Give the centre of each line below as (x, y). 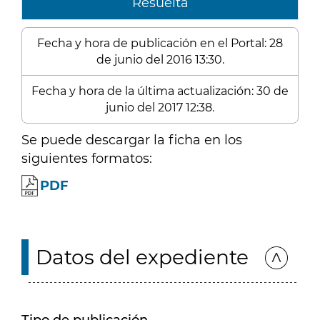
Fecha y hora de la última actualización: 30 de (160, 91)
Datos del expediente (142, 257)
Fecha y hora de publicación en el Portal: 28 (160, 43)
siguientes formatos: (87, 159)
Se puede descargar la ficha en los (132, 140)
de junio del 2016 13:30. (160, 60)
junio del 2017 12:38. (160, 107)
